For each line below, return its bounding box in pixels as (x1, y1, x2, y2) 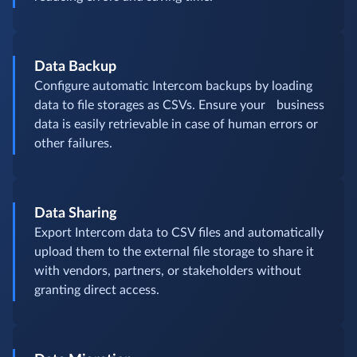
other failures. (34, 136, 124, 150)
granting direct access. (34, 283, 174, 296)
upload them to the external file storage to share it (34, 245, 314, 258)
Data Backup (34, 59, 116, 74)
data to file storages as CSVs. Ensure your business (34, 98, 324, 112)
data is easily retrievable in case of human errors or (34, 117, 318, 131)
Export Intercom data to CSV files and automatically (34, 226, 324, 239)
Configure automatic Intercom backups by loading (34, 79, 312, 92)
